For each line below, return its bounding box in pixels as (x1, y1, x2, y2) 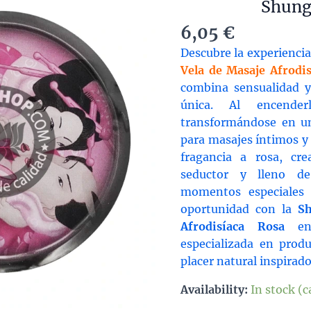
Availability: (180, 283, 248, 297)
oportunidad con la (180, 202, 298, 217)
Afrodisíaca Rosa (180, 219, 285, 234)
